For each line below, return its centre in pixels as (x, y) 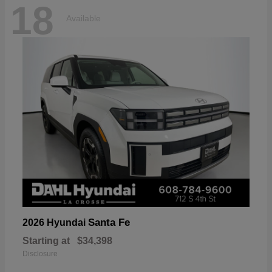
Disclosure (40, 254)
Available (83, 19)
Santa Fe (109, 223)
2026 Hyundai (55, 223)
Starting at (46, 241)
